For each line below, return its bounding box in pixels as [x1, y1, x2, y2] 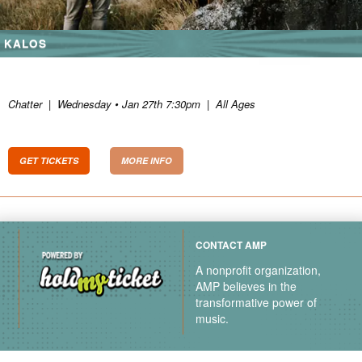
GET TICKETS [19, 154, 78, 167]
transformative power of [196, 294, 317, 311]
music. [196, 310, 229, 327]
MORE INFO [121, 154, 172, 167]
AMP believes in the [196, 278, 297, 295]
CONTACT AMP [196, 238, 267, 253]
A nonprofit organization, [196, 262, 321, 279]
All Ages [216, 96, 255, 112]
